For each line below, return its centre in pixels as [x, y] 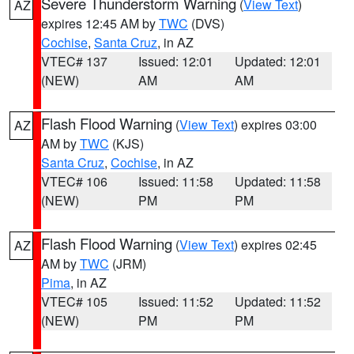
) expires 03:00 [275, 124]
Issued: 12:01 [175, 61]
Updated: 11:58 [278, 181]
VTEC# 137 [74, 61]
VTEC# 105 [74, 301]
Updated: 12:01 [278, 61]
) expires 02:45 [275, 245]
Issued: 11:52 [175, 301]
